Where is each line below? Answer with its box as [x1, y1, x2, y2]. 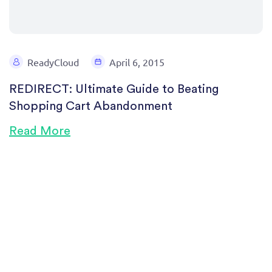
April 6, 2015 [109, 55, 165, 68]
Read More [9, 124, 70, 137]
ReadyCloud [27, 55, 79, 68]
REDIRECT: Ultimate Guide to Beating [9, 83, 219, 95]
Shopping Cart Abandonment [9, 100, 172, 112]
